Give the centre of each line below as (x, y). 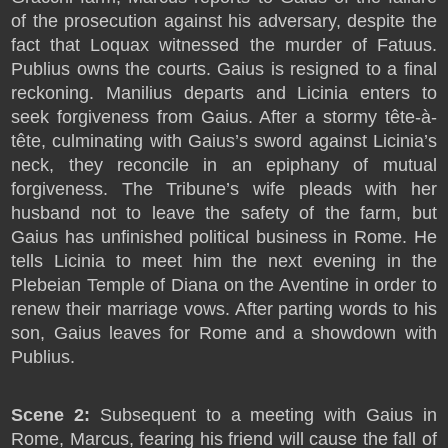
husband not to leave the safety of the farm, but (224, 213)
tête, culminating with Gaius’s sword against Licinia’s (224, 141)
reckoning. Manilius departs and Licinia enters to (224, 93)
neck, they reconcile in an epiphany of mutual (224, 165)
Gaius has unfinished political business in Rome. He (224, 237)
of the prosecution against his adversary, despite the (224, 21)
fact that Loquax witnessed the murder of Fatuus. (224, 45)
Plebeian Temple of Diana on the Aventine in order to (224, 285)
